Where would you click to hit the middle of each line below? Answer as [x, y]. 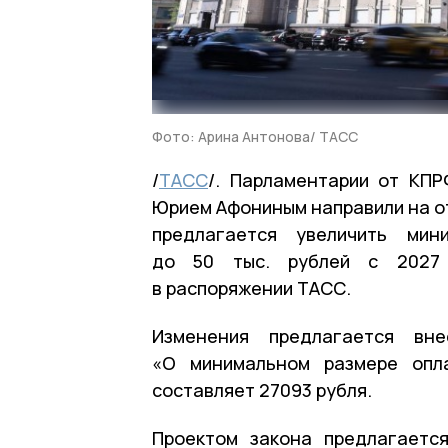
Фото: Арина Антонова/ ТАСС [255, 136]
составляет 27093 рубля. [262, 389]
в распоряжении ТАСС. [251, 287]
